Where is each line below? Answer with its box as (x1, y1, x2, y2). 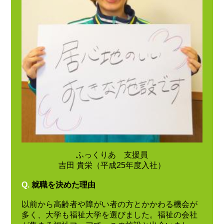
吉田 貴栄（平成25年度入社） (58, 161, 165, 170)
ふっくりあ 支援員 (75, 150, 148, 159)
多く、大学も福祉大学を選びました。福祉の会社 (21, 210, 197, 219)
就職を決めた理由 (31, 180, 95, 189)
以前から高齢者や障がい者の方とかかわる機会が (21, 199, 197, 208)
